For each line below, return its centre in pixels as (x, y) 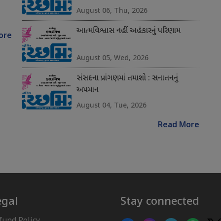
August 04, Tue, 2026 (111, 105)
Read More (178, 126)
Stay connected (160, 201)
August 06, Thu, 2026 (112, 10)
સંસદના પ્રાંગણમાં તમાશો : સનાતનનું (127, 79)
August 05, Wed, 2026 (112, 58)
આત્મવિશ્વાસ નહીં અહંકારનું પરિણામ (128, 32)
